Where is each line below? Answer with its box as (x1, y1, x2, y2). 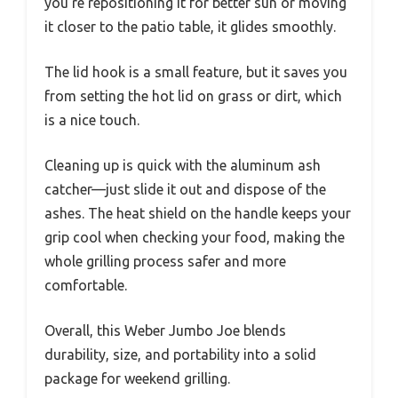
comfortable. (44, 277, 127, 294)
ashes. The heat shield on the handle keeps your (44, 205, 351, 222)
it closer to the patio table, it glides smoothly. (44, 19, 336, 36)
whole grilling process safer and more (44, 253, 286, 270)
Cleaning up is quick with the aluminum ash (44, 157, 321, 174)
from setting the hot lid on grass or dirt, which (44, 88, 342, 105)
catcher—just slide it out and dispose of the (44, 181, 326, 198)
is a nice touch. (44, 112, 139, 129)
